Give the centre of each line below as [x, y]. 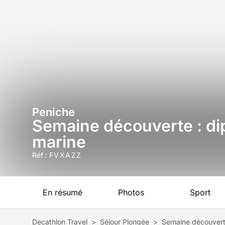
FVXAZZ [66, 155]
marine [59, 142]
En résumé [62, 192]
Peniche [53, 112]
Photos [131, 192]
